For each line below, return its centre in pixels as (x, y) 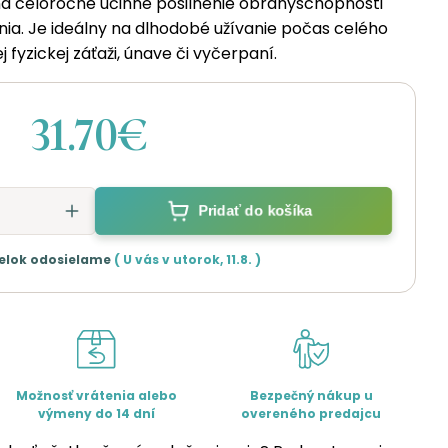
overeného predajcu (311, 413)
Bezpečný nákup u (311, 395)
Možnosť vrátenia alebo (96, 395)
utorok (196, 259)
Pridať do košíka (255, 211)
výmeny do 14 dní (96, 413)
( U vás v (143, 259)
